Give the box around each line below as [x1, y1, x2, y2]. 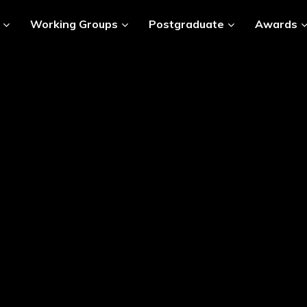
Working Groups [29, 16, 118, 31]
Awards [254, 16, 297, 31]
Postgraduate [148, 16, 224, 31]
